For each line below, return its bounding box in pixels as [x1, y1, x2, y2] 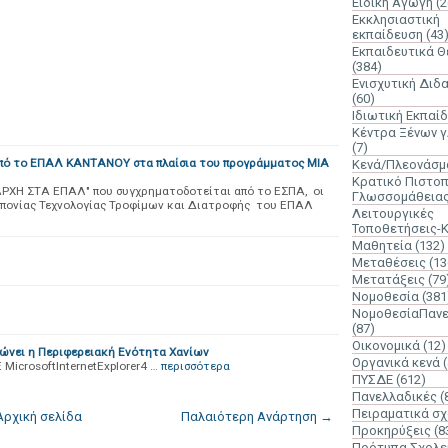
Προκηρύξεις [352, 423, 431, 438]
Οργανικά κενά [352, 355, 440, 370]
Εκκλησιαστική [352, 12, 440, 27]
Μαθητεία [352, 238, 412, 253]
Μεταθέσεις [352, 255, 426, 270]
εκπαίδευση [352, 27, 423, 42]
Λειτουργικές [352, 206, 434, 221]
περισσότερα [161, 359, 230, 373]
